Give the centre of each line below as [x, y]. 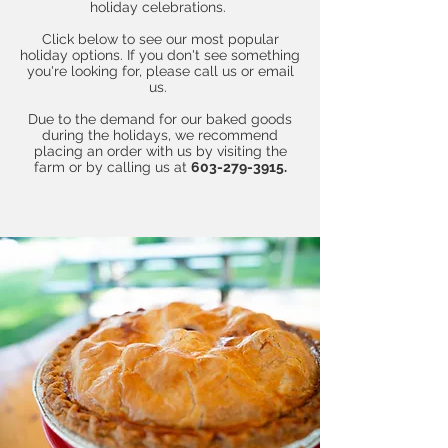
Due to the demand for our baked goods [160, 119]
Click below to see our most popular [160, 39]
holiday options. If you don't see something [160, 55]
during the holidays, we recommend [160, 135]
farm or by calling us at [112, 167]
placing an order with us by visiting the [160, 151]
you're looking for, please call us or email [160, 71]
